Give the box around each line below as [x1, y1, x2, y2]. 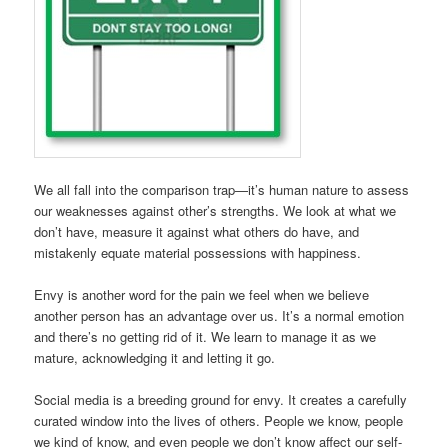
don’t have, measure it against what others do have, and [34, 222, 360, 242]
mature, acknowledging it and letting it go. [34, 348, 276, 368]
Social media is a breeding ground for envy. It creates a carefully [34, 390, 408, 410]
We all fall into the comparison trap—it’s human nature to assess [34, 180, 410, 200]
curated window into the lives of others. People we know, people [34, 411, 404, 431]
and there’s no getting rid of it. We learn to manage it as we [34, 327, 377, 347]
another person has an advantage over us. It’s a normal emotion [34, 306, 405, 326]
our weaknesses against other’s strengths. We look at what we [34, 201, 397, 221]
